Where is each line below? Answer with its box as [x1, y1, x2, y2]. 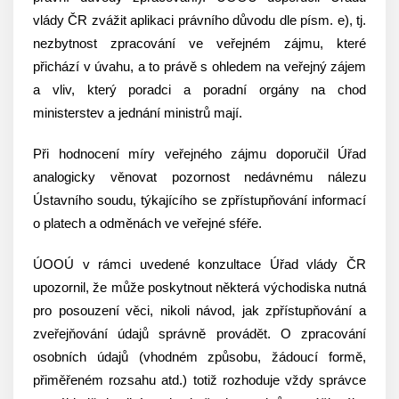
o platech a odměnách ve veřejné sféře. [33, 216, 262, 231]
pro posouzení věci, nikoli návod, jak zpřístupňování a [33, 303, 366, 318]
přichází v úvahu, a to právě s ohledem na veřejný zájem [33, 59, 366, 74]
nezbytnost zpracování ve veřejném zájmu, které [33, 36, 366, 51]
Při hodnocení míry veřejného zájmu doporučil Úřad [33, 146, 366, 161]
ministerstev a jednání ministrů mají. [33, 105, 242, 120]
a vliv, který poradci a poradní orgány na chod [33, 82, 366, 97]
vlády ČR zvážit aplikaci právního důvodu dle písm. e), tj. [33, 12, 366, 28]
